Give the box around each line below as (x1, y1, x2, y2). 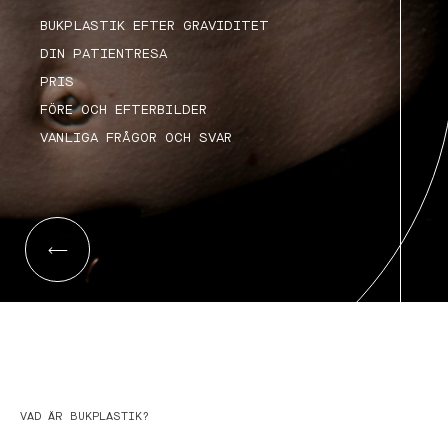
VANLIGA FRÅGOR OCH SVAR (40, 129, 232, 146)
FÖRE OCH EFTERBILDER (40, 101, 207, 118)
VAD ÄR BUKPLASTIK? (20, 409, 149, 424)
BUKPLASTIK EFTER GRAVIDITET (40, 17, 269, 34)
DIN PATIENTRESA (40, 45, 167, 62)
